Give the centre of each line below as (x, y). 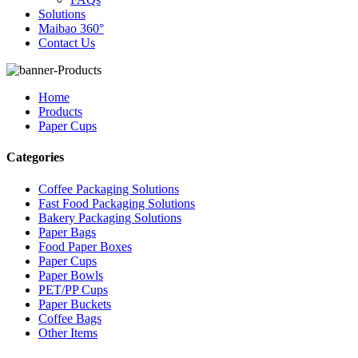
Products (60, 111)
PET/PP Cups (73, 289)
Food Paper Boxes (85, 246)
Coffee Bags (70, 318)
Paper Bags (67, 232)
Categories (35, 157)
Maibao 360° (71, 28)
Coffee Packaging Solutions (109, 189)
